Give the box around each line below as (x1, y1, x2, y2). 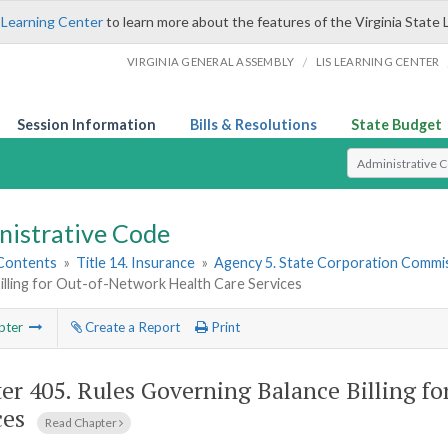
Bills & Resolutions (190, 116, 317, 133)
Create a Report (81, 319, 180, 336)
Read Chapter (45, 414, 119, 430)
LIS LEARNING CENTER (315, 55, 440, 68)
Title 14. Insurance (76, 254, 196, 272)
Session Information (17, 116, 156, 133)
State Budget (351, 116, 442, 133)
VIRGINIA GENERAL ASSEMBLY (127, 55, 295, 68)
